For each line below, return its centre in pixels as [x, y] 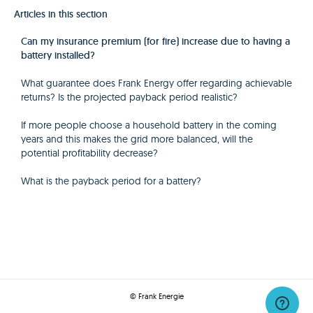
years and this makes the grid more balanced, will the [137, 139]
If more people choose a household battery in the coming [149, 125]
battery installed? [58, 55]
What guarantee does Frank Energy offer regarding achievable [156, 83]
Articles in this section [61, 14]
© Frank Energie [156, 296]
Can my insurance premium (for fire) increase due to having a [155, 41]
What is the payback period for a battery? [111, 181]
